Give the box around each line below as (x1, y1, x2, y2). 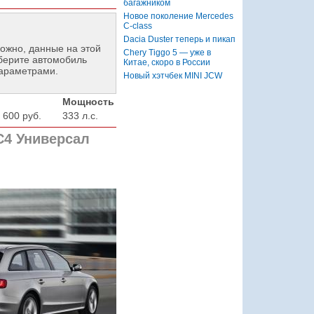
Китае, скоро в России (123, 57, 210, 67)
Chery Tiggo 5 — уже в (123, 47, 211, 57)
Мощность (62, 95, 114, 107)
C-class (123, 20, 152, 31)
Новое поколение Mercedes (123, 11, 233, 21)
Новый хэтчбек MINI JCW (123, 70, 222, 81)
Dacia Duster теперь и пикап (123, 34, 235, 44)
